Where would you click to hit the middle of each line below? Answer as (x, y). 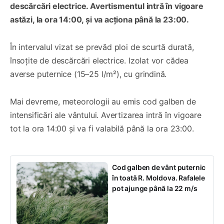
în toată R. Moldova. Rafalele (158, 178)
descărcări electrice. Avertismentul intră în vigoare (107, 6)
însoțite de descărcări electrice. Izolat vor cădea (99, 61)
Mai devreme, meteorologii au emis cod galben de (103, 102)
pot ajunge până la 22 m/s (155, 188)
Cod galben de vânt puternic (159, 167)
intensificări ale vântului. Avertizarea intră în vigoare (106, 115)
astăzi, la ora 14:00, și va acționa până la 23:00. (100, 20)
